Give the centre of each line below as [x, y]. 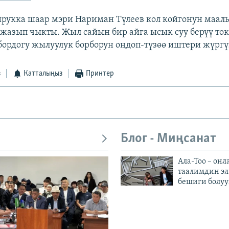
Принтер [100, 74]
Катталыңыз [43, 74]
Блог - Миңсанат [168, 139]
